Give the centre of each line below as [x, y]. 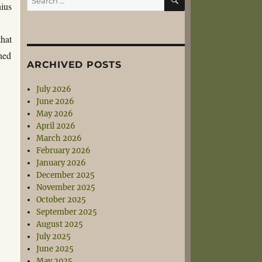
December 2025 [66, 175]
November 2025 [66, 187]
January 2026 [61, 163]
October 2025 [61, 200]
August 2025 [60, 224]
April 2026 [56, 126]
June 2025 [55, 249]
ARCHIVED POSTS [74, 65]
